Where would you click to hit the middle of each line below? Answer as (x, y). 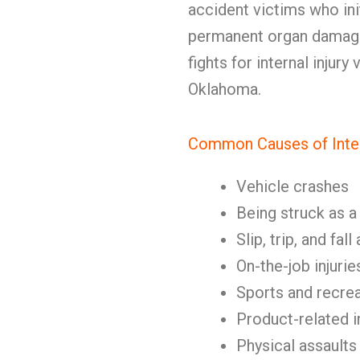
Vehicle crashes (292, 186)
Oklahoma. (225, 89)
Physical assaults (297, 346)
